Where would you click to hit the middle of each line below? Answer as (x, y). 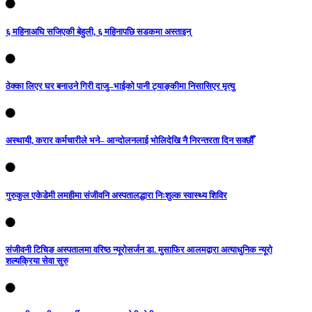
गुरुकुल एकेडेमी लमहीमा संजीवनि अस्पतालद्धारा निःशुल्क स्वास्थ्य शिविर (116, 195)
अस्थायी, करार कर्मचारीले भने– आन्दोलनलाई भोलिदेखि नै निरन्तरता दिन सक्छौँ (130, 141)
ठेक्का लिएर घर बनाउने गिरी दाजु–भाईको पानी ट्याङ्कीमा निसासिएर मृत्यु (120, 86)
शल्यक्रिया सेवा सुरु (37, 260)
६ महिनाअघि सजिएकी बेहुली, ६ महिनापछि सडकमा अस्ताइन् (98, 31)
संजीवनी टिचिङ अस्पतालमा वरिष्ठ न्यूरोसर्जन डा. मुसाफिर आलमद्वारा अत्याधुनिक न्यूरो (139, 249)
